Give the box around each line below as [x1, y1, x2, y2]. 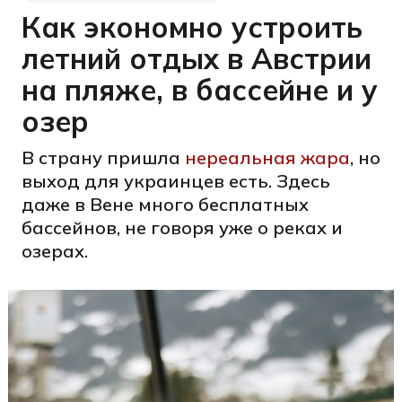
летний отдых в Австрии [22, 40, 371, 76]
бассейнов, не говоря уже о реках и [22, 216, 343, 239]
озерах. [22, 240, 88, 262]
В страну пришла [22, 146, 185, 169]
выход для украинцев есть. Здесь [22, 170, 330, 192]
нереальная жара [185, 146, 350, 169]
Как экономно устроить [22, 9, 363, 45]
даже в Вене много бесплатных [22, 193, 309, 215]
